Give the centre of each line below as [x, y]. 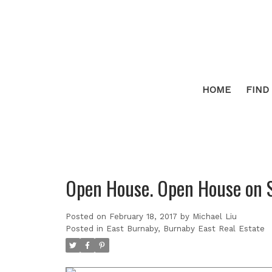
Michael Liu [214, 216]
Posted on [87, 216]
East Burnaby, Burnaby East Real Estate [185, 228]
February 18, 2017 [143, 216]
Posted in [84, 228]
